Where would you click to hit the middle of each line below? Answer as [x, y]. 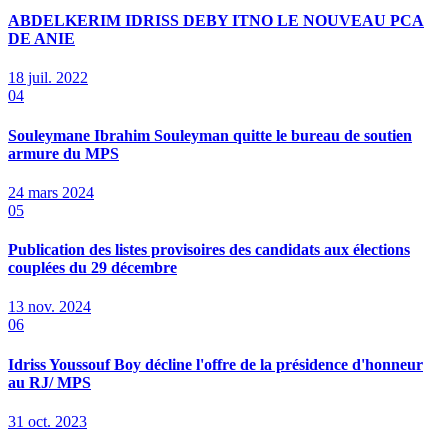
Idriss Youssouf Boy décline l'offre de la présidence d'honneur [215, 364]
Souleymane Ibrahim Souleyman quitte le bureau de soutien [210, 135]
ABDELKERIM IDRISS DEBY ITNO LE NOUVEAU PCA [216, 21]
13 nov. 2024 [49, 307]
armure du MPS [63, 153]
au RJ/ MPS [49, 382]
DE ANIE [41, 39]
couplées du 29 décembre [92, 268]
